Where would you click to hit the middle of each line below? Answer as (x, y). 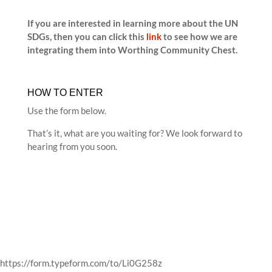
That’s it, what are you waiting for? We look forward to (134, 133)
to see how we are (199, 36)
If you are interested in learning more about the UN (132, 23)
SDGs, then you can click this (87, 36)
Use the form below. (66, 110)
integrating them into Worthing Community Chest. (132, 50)
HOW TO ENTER (65, 93)
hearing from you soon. (72, 146)
